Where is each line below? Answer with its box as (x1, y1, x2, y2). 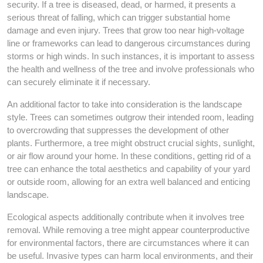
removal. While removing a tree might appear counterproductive (7, 225, 249, 235)
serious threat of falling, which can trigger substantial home (7, 12, 230, 22)
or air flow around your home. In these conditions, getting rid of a (7, 151, 251, 161)
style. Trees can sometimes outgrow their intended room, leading (7, 112, 254, 122)
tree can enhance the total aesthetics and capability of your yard (7, 164, 250, 174)
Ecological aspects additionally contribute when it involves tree (7, 212, 244, 222)
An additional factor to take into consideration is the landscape (7, 99, 242, 109)
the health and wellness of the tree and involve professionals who (7, 64, 254, 74)
